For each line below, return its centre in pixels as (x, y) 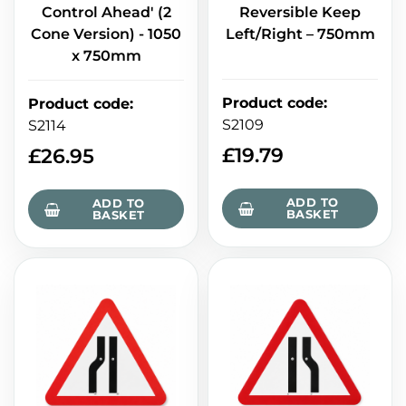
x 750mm (106, 56)
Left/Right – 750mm (300, 34)
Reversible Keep (300, 13)
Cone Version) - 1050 (106, 34)
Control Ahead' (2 (106, 13)
